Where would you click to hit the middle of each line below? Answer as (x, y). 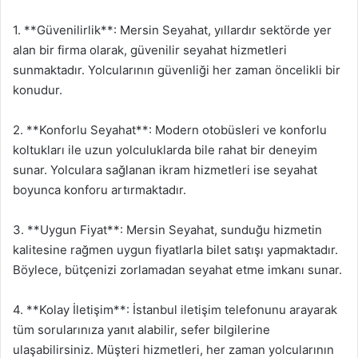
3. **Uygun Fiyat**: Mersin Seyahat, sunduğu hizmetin (167, 230)
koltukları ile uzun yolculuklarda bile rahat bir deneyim (165, 150)
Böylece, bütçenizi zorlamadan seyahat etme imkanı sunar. (177, 270)
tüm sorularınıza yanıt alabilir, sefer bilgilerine (141, 330)
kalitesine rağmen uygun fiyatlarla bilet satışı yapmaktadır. (175, 250)
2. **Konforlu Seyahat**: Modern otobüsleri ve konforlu (170, 130)
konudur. (38, 90)
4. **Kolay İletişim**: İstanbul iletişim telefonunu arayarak (175, 310)
